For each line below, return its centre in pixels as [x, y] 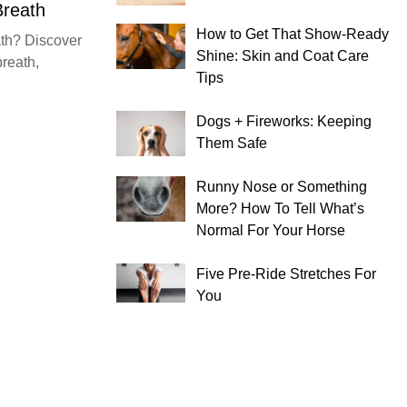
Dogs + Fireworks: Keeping [284, 121]
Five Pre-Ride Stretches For [286, 273]
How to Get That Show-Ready [293, 34]
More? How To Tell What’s [280, 208]
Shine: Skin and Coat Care [283, 55]
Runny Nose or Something [282, 186]
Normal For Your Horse [271, 230]
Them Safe [232, 143]
